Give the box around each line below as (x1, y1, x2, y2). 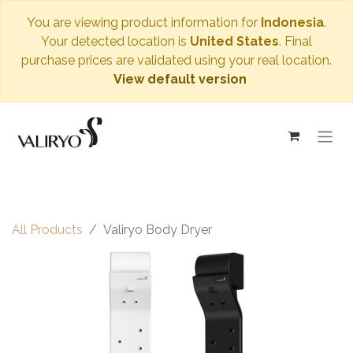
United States (190, 34, 279, 49)
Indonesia (261, 15, 324, 30)
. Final (279, 34, 312, 49)
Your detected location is (41, 34, 190, 49)
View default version (113, 72, 247, 87)
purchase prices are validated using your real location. (21, 53, 332, 68)
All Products (12, 222, 83, 237)
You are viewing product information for (27, 15, 261, 30)
